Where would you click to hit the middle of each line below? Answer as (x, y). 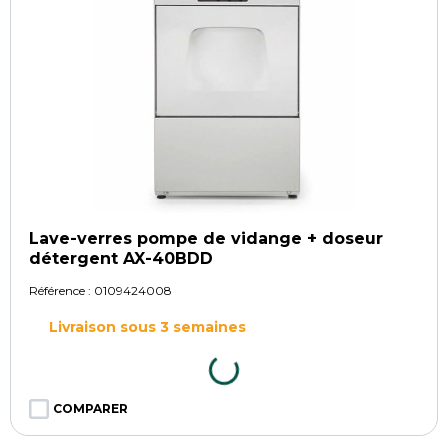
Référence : (61, 290)
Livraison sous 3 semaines (147, 326)
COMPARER (90, 408)
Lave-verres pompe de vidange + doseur (206, 238)
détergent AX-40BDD (121, 258)
